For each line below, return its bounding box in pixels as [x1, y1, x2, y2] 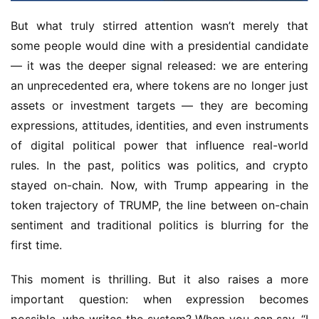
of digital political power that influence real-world [11, 138, 308, 153]
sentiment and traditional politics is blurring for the [11, 218, 308, 233]
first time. [11, 238, 62, 253]
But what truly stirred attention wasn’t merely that [11, 19, 308, 33]
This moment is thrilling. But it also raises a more [11, 272, 308, 287]
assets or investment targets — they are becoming [11, 98, 308, 113]
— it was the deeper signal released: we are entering [11, 58, 308, 73]
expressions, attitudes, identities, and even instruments [11, 118, 308, 133]
